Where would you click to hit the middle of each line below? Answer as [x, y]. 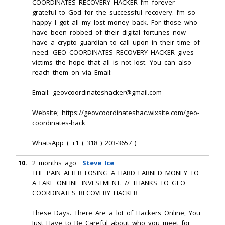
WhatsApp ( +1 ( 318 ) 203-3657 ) [84, 143]
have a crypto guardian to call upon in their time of [116, 42]
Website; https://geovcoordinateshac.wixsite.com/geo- [116, 113]
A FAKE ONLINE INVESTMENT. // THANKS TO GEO [109, 183]
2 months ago [54, 163]
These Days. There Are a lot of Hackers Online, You [116, 213]
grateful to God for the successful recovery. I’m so [114, 12]
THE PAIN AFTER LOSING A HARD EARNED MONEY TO [116, 173]
